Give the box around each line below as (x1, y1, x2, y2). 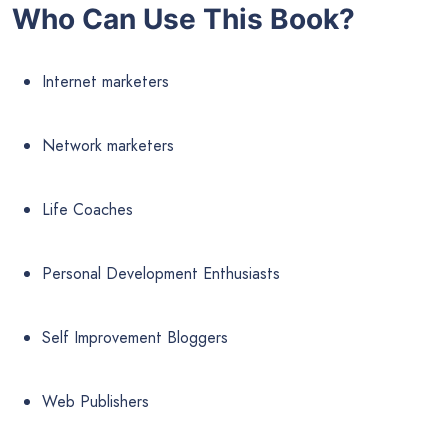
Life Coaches (42, 197, 133, 221)
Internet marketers (42, 69, 169, 93)
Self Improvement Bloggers (42, 325, 228, 349)
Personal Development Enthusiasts (42, 261, 280, 285)
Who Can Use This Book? (12, 2, 355, 37)
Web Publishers (42, 389, 149, 413)
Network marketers (42, 133, 174, 157)
